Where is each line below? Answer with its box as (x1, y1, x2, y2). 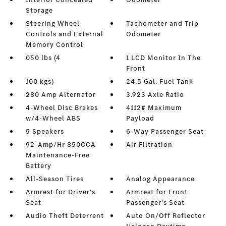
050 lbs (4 (25, 53, 61, 63)
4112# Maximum (126, 103, 182, 112)
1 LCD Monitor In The (126, 53, 201, 63)
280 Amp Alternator (25, 90, 96, 99)
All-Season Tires (25, 174, 84, 184)
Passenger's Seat (126, 198, 185, 207)
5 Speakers (25, 127, 64, 136)
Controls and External (25, 29, 103, 39)
